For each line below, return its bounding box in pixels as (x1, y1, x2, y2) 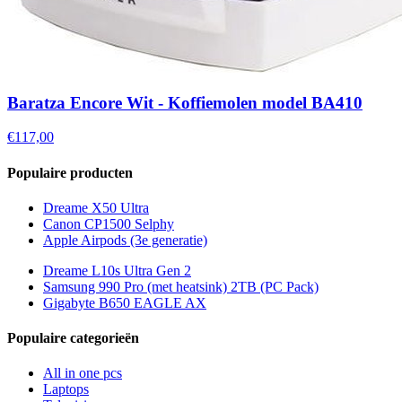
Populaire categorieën (7, 330, 139, 346)
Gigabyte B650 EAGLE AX (43, 294, 206, 310)
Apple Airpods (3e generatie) (43, 232, 207, 248)
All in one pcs (43, 365, 122, 381)
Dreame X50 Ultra (43, 199, 149, 215)
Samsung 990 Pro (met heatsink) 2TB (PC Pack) (43, 278, 319, 294)
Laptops (43, 381, 89, 398)
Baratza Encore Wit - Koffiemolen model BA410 (7, 92, 363, 112)
